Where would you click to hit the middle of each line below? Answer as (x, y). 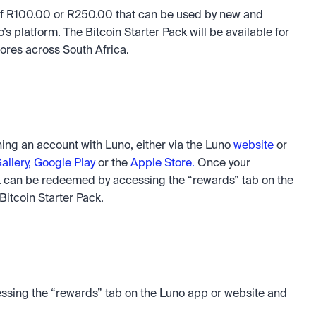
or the (114, 164)
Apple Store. (163, 164)
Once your (223, 164)
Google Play (66, 164)
